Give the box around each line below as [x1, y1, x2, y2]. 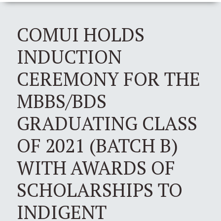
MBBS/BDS [17, 88, 107, 113]
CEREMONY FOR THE [17, 66, 200, 91]
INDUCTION [17, 43, 122, 69]
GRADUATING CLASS [17, 110, 197, 136]
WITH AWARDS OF [17, 154, 175, 180]
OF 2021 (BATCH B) [17, 132, 178, 158]
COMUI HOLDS [17, 21, 145, 47]
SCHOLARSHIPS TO [17, 177, 183, 202]
